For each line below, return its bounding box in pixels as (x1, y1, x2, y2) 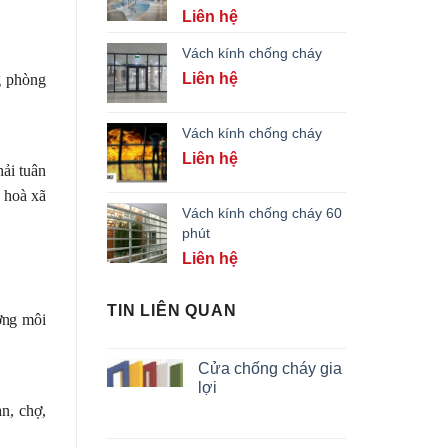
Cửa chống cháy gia (198, 360, 342, 377)
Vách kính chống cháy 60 (182, 205, 342, 221)
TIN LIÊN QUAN (107, 302, 237, 319)
